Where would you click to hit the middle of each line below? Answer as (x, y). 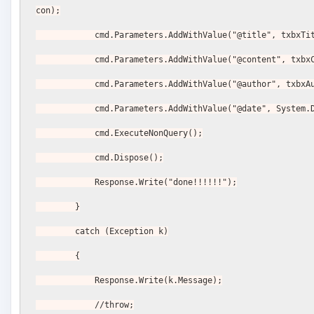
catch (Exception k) (122, 232)
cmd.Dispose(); (129, 158)
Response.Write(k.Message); (159, 281)
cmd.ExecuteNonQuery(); (149, 134)
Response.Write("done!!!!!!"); (166, 183)
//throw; (115, 305)
